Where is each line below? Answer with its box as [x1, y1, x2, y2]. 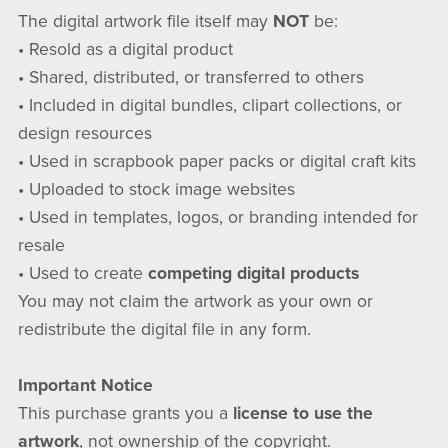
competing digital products [147, 262, 359, 284]
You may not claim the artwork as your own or [17, 290, 373, 312]
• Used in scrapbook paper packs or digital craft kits [17, 150, 416, 172]
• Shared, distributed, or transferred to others [17, 66, 364, 88]
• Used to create [17, 262, 148, 284]
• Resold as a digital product [17, 38, 233, 60]
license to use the [232, 402, 373, 424]
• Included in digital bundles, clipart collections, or [17, 94, 402, 116]
